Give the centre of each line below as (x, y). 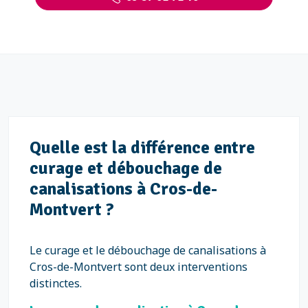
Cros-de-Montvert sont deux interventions (139, 267)
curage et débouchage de (126, 168)
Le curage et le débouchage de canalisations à (148, 250)
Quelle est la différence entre (142, 147)
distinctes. (56, 283)
